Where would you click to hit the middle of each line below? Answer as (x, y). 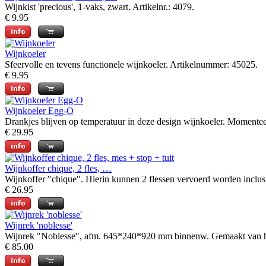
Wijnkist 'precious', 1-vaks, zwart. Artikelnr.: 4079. (99, 7)
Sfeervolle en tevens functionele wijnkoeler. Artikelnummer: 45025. (131, 64)
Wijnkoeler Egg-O (39, 111)
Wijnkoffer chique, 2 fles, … (58, 168)
